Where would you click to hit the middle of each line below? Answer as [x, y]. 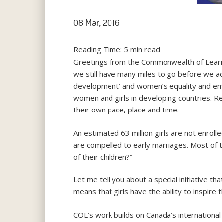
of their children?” [103, 156]
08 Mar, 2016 [97, 23]
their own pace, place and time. [126, 110]
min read [145, 49]
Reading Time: [99, 49]
